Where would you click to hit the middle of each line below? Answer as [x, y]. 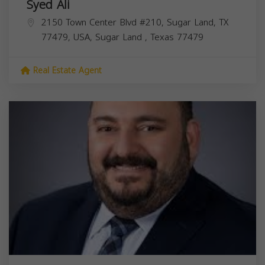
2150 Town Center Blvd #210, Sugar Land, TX [135, 22]
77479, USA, [68, 37]
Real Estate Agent [66, 70]
